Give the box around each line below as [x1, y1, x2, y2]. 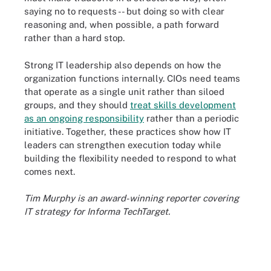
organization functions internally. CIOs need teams [24, 73, 240, 83]
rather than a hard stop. [24, 33, 125, 43]
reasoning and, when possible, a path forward [24, 19, 219, 30]
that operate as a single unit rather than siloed [24, 86, 224, 97]
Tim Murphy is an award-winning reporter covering [24, 193, 239, 203]
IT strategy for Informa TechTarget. [24, 206, 170, 217]
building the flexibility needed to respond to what [24, 152, 237, 163]
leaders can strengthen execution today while [24, 139, 221, 150]
